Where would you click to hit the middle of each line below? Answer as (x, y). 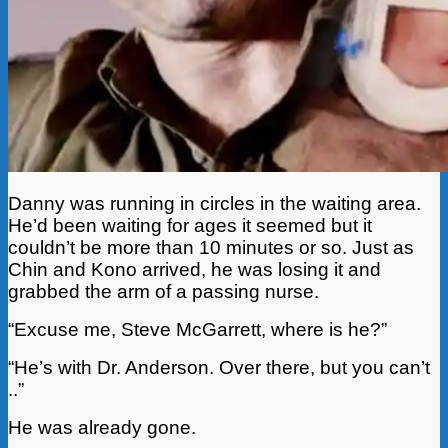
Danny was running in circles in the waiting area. (214, 203)
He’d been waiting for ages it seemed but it (190, 225)
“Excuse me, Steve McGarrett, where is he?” (197, 329)
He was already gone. (102, 427)
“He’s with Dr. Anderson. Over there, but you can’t (219, 367)
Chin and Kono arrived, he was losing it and (194, 269)
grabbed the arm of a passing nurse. (163, 291)
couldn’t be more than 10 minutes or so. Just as (211, 247)
